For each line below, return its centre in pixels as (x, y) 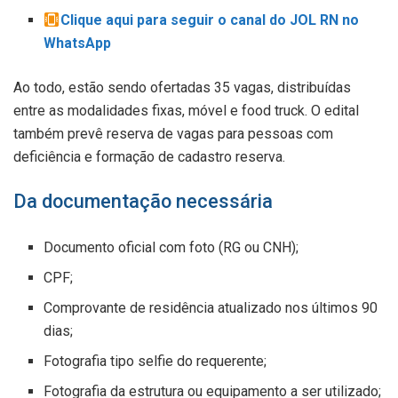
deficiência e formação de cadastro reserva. (149, 156)
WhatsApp (78, 43)
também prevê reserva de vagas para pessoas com (173, 133)
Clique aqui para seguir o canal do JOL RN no (209, 20)
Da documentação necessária (143, 201)
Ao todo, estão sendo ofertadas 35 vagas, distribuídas (182, 87)
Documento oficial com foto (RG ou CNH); (171, 247)
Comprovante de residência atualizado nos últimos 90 (211, 307)
